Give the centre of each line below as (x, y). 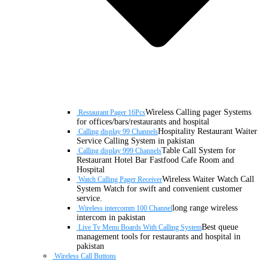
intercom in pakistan (111, 217)
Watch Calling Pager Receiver (120, 179)
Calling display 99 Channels (118, 131)
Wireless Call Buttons (85, 256)
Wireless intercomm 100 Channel (125, 208)
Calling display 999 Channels (120, 150)
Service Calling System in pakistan (135, 141)
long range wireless (205, 208)
